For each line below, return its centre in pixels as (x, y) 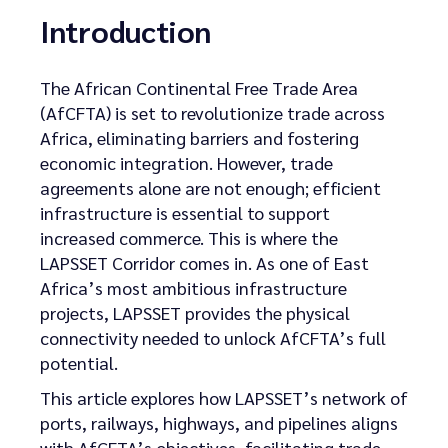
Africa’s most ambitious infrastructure (193, 287)
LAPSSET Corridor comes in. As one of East (204, 262)
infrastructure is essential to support (185, 212)
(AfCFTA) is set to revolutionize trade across (212, 112)
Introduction (125, 30)
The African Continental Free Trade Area (199, 87)
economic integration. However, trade (186, 162)
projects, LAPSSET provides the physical (195, 312)
